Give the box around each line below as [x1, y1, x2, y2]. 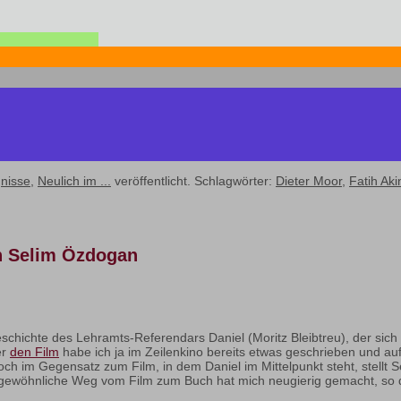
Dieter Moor [276, 174, 342, 189]
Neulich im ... [38, 174, 111, 189]
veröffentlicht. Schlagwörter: [111, 174, 276, 189]
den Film [10, 345, 59, 360]
